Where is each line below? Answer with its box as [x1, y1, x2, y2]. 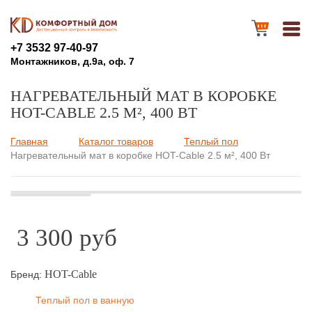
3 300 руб [10, 224, 123, 251]
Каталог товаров [79, 136, 153, 147]
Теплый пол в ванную [36, 295, 134, 306]
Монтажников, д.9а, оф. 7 [10, 55, 134, 67]
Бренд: [10, 269, 45, 280]
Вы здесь [10, 148, 100, 171]
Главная [10, 136, 48, 147]
